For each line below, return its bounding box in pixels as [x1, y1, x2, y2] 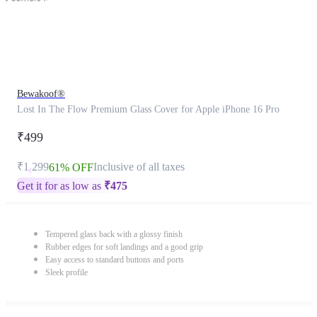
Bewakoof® [17, 88, 65, 99]
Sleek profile [45, 267, 88, 277]
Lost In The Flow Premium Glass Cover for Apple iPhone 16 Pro [17, 104, 279, 115]
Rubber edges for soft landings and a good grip [45, 242, 203, 252]
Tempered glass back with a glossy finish [45, 229, 183, 239]
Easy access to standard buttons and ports [45, 255, 184, 265]
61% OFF [49, 161, 93, 173]
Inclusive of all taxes [93, 161, 185, 173]
